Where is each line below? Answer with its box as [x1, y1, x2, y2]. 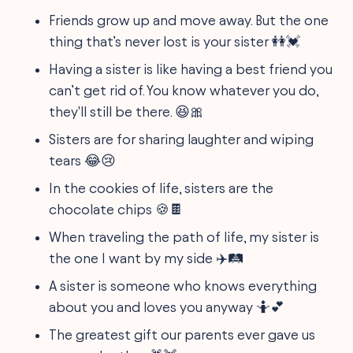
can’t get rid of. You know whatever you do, [49, 83, 319, 98]
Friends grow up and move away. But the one [49, 13, 329, 28]
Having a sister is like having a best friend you [49, 61, 333, 76]
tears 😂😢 [49, 153, 117, 168]
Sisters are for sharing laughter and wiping [49, 132, 314, 147]
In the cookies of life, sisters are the [49, 180, 274, 195]
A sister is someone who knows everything [49, 278, 318, 293]
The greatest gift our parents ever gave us [49, 327, 316, 342]
